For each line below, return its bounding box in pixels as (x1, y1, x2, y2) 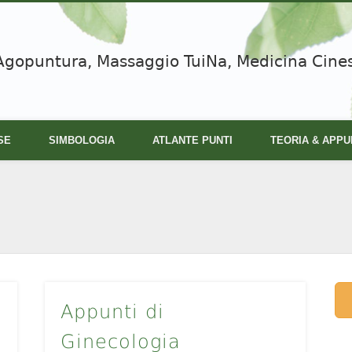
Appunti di (60, 301, 164, 324)
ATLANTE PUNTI (152, 134, 233, 146)
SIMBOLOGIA (49, 134, 115, 146)
